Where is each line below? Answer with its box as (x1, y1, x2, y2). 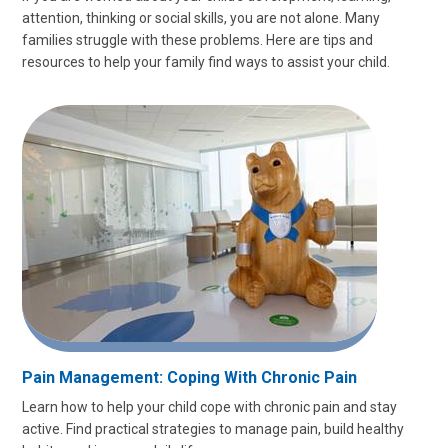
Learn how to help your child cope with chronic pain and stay (22, 399, 397, 415)
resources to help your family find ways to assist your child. (22, 54, 390, 70)
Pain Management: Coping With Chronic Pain (22, 368, 357, 387)
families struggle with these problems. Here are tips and (22, 32, 373, 48)
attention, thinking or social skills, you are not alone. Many (22, 10, 380, 26)
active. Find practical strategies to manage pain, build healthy (22, 421, 404, 437)
